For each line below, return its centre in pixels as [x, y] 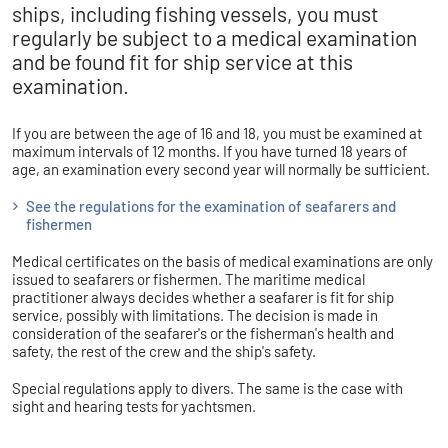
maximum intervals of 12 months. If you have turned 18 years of [209, 151]
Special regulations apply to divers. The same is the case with [207, 387]
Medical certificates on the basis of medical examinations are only [222, 260]
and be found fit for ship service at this [182, 62]
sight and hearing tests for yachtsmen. [134, 405]
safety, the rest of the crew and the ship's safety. [164, 350]
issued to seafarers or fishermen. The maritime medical [188, 278]
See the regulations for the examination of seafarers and [211, 206]
